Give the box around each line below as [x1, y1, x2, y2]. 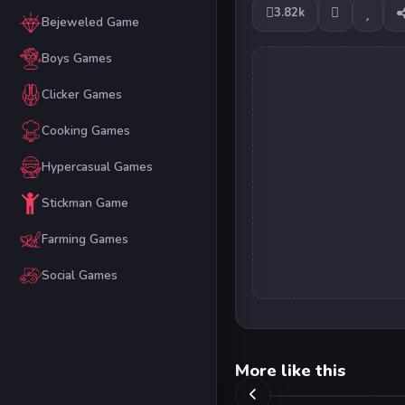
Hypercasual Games [41, 158, 153, 176]
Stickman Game [41, 194, 128, 212]
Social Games [41, 267, 118, 285]
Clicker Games [41, 86, 122, 104]
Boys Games [41, 50, 112, 68]
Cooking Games [41, 122, 130, 140]
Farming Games [41, 231, 128, 249]
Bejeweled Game [41, 14, 139, 32]
